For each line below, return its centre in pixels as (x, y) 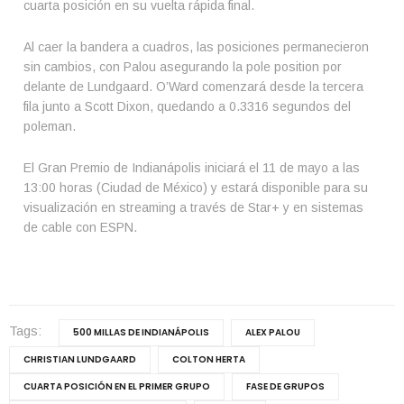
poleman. (50, 126)
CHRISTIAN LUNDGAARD (80, 359)
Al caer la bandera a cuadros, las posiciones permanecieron (196, 47)
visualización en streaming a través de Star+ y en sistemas (193, 207)
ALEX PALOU (273, 332)
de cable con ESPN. (80, 227)
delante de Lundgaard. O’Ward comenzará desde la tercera (193, 87)
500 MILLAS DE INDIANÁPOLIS (141, 332)
